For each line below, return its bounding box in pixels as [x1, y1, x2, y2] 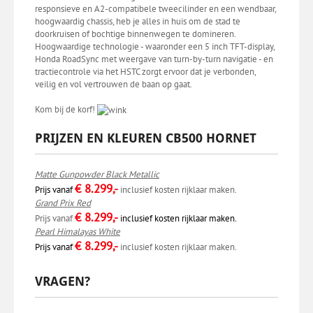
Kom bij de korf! [35, 103, 97, 115]
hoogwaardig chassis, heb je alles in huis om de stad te [35, 15, 240, 27]
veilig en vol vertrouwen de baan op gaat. [35, 78, 192, 90]
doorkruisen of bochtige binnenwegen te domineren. [35, 27, 235, 40]
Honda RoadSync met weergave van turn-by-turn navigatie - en [35, 52, 273, 65]
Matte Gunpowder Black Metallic [35, 168, 159, 180]
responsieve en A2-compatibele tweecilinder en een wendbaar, [35, 2, 276, 15]
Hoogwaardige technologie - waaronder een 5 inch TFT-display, [35, 40, 275, 52]
